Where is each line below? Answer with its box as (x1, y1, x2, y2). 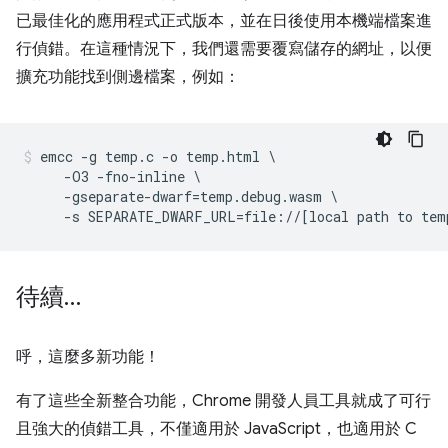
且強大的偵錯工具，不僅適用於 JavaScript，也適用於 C (16, 419, 417, 440)
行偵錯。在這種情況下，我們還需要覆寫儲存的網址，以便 (16, 39, 432, 60)
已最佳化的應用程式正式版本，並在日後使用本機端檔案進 (16, 11, 432, 32)
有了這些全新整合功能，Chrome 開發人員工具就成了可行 (16, 391, 431, 412)
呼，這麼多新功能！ (16, 347, 160, 368)
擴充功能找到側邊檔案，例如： (16, 67, 240, 88)
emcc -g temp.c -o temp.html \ (40, 147, 276, 167)
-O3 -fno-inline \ (24, 167, 201, 187)
